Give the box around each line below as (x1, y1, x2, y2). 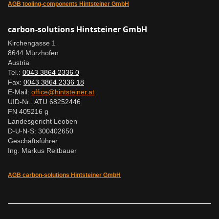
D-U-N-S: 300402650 (8, 127, 73, 135)
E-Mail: (8, 88, 31, 96)
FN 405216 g (8, 107, 48, 115)
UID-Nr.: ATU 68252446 (8, 97, 81, 106)
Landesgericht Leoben (8, 117, 77, 125)
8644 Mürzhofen (8, 48, 59, 57)
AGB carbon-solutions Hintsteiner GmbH (8, 171, 121, 178)
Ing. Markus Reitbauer (8, 146, 77, 154)
